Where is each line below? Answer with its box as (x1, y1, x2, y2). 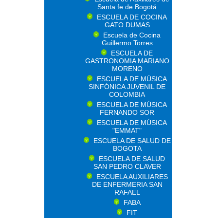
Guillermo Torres (101, 39, 153, 47)
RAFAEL (114, 188, 140, 196)
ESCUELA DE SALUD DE (93, 137, 171, 145)
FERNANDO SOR (100, 109, 154, 116)
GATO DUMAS (104, 21, 150, 29)
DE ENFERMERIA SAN (91, 181, 163, 188)
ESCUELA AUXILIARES (96, 173, 168, 181)
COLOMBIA (109, 91, 145, 98)
